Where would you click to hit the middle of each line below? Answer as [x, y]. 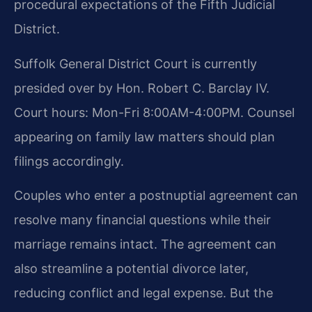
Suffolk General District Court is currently [135, 63]
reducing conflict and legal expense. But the [143, 292]
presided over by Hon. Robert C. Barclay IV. [142, 88]
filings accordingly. [69, 161]
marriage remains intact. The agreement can [145, 244]
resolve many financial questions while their [142, 219]
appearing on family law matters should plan [145, 136]
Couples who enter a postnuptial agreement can [156, 195]
